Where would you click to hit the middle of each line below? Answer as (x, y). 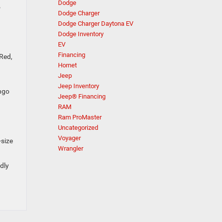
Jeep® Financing (82, 96)
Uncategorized (78, 128)
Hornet (67, 65)
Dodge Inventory (81, 34)
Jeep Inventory (79, 86)
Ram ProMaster (80, 117)
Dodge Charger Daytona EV (96, 24)
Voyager (69, 138)
